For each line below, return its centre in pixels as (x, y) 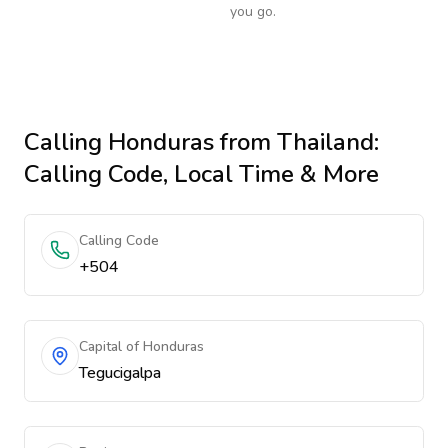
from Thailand (294, 142)
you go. (253, 11)
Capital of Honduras (141, 346)
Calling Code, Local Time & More (201, 174)
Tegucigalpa (120, 373)
